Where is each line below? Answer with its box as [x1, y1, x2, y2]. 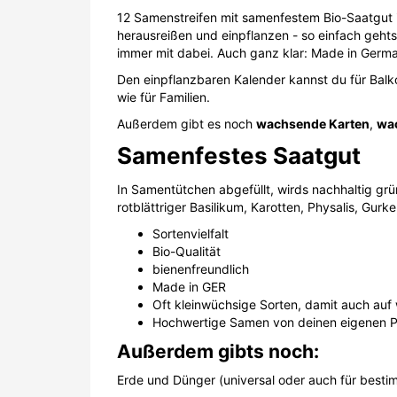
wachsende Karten [256, 115, 370, 131]
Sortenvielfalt [152, 226, 229, 241]
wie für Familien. [117, 89, 214, 105]
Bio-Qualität [152, 244, 221, 259]
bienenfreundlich [152, 261, 249, 276]
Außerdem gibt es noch [117, 115, 256, 131]
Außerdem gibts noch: [117, 340, 319, 362]
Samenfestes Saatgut [117, 141, 361, 169]
